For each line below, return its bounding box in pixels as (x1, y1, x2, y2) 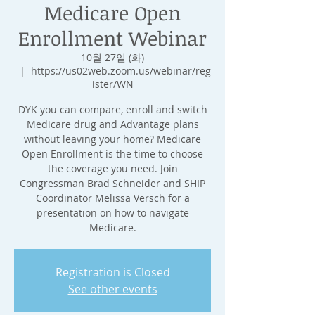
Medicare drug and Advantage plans (26, 117, 199, 131)
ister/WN (91, 77, 134, 91)
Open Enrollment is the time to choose (22, 147, 203, 160)
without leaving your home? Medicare (24, 132, 201, 146)
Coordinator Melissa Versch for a (35, 191, 190, 205)
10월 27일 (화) (81, 51, 144, 64)
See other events (67, 281, 157, 297)
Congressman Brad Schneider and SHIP (20, 176, 205, 190)
